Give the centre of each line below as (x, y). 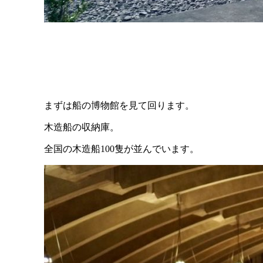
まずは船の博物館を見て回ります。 (119, 106)
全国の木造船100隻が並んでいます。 (122, 149)
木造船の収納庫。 (82, 127)
